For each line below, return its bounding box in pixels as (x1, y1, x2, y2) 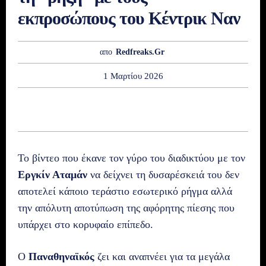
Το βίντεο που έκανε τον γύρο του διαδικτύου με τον (18, 151, 245, 164)
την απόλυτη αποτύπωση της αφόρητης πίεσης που (18, 201, 235, 214)
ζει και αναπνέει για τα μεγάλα (94, 250, 230, 262)
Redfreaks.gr (116, 47, 164, 57)
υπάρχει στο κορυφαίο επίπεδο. (18, 218, 153, 230)
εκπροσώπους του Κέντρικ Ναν (18, 8, 240, 28)
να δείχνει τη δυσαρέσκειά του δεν (87, 168, 239, 180)
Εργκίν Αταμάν (18, 168, 87, 180)
